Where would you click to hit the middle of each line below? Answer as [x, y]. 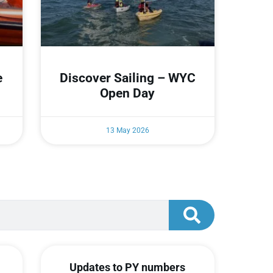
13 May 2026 [127, 131]
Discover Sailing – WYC [127, 78]
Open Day [128, 94]
